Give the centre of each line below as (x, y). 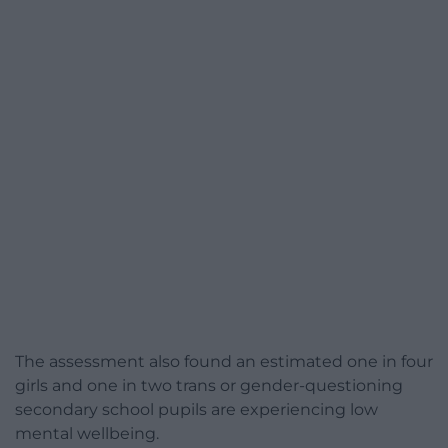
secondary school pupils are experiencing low (196, 409)
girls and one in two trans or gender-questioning (209, 385)
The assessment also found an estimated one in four (224, 361)
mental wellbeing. (87, 433)
